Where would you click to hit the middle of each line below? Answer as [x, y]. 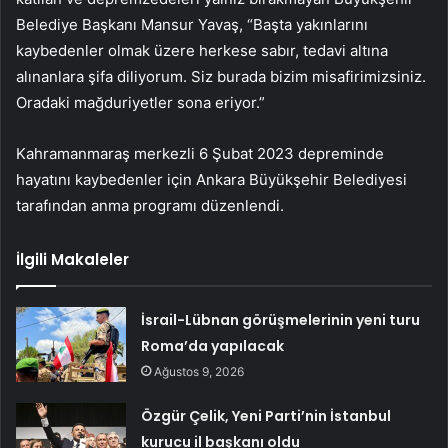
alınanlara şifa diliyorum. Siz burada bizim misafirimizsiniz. [221, 77]
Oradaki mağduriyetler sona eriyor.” [140, 103]
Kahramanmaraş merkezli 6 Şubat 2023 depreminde [200, 154]
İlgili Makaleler [72, 260]
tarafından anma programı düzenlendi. [150, 206]
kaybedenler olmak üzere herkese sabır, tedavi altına [202, 51]
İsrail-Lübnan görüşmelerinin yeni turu [281, 320]
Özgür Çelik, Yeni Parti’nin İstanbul [266, 416]
